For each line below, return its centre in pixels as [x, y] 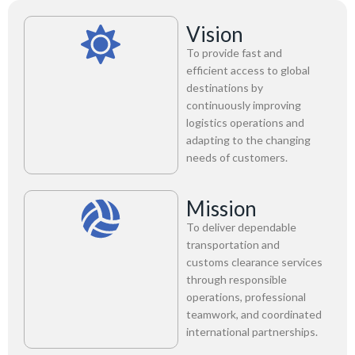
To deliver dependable [241, 227]
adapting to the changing [248, 140]
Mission [221, 208]
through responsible [236, 279]
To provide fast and [234, 53]
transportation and [233, 244]
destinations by [224, 88]
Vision [214, 34]
